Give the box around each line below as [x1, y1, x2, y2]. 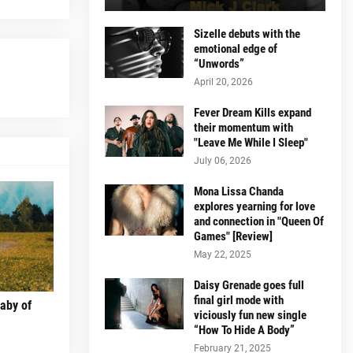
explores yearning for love [194, 199, 315, 214]
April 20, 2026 [194, 76, 253, 87]
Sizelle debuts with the [194, 26, 300, 41]
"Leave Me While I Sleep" [194, 135, 308, 150]
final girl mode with [194, 292, 284, 307]
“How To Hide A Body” [194, 322, 295, 337]
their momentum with [194, 120, 293, 135]
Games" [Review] [194, 229, 273, 243]
